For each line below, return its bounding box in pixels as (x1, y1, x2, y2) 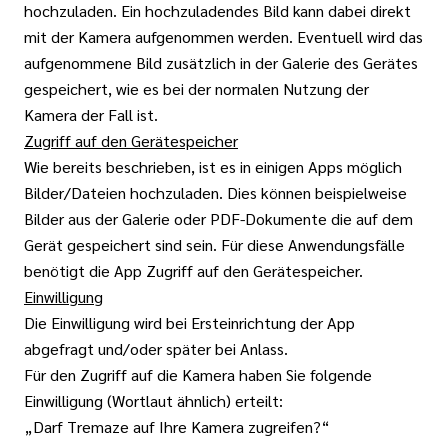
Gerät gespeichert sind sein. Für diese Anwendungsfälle (24, 234, 405, 255)
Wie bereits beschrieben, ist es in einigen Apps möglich (24, 156, 402, 177)
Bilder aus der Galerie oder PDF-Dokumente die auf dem (24, 208, 413, 229)
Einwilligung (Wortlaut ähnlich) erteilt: (24, 390, 283, 411)
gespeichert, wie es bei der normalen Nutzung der (24, 78, 369, 99)
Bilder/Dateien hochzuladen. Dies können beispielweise (24, 182, 407, 203)
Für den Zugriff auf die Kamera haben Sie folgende (24, 364, 372, 385)
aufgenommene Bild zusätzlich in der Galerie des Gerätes (24, 52, 418, 73)
